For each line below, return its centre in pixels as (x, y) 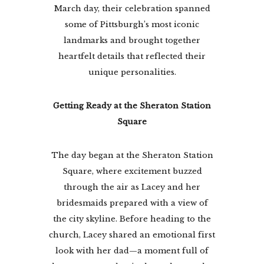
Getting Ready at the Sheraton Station (132, 105)
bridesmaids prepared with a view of (132, 203)
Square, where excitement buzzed (132, 171)
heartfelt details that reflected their (132, 56)
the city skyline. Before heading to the (132, 219)
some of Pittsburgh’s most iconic (132, 24)
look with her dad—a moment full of (132, 250)
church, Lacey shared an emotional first (132, 235)
